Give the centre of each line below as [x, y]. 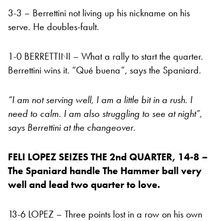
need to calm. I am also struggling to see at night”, [105, 114]
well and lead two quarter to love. [85, 185]
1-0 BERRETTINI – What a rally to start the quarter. [106, 56]
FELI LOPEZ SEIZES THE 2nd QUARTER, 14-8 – [108, 157]
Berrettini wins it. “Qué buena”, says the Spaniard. [105, 70]
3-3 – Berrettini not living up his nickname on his [99, 13]
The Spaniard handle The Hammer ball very [105, 171]
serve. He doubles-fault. [54, 27]
